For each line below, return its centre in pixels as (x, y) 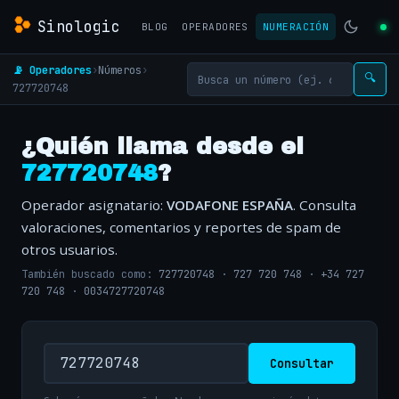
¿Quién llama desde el (163, 147)
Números (120, 70)
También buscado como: (90, 275)
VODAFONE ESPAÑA (230, 205)
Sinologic (79, 26)
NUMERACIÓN (296, 27)
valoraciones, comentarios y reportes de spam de (181, 227)
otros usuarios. (69, 249)
